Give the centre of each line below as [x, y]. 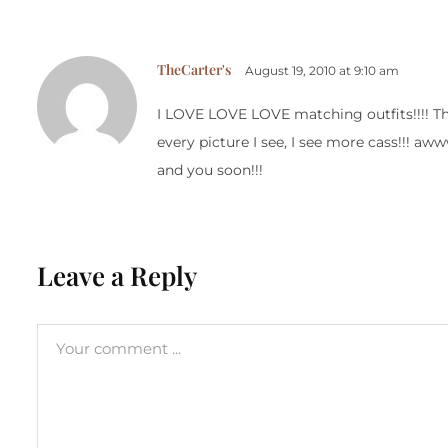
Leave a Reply [117, 276]
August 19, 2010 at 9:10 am [322, 71]
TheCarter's [194, 70]
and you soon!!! [210, 170]
